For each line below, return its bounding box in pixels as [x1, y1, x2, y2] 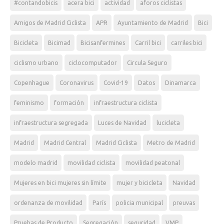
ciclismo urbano [14, 59, 58, 66]
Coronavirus [59, 79, 93, 86]
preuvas [173, 199, 195, 206]
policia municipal [116, 199, 163, 206]
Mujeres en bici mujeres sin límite [14, 179, 106, 186]
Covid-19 [103, 79, 128, 86]
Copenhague [14, 79, 49, 86]
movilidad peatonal [125, 159, 180, 166]
